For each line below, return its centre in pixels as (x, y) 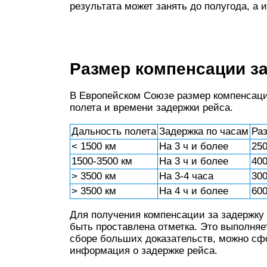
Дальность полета (114, 131)
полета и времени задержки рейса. (151, 107)
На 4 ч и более (194, 191)
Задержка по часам (204, 131)
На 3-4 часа (186, 176)
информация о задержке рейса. (144, 250)
